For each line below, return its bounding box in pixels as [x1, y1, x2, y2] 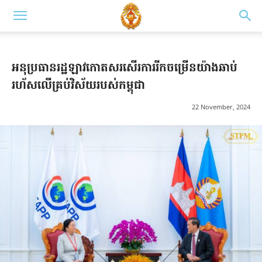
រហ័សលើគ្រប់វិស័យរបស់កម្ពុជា [12, 77, 145, 95]
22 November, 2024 [192, 102, 250, 112]
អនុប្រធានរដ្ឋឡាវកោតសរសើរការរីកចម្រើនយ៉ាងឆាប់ [12, 60, 237, 77]
